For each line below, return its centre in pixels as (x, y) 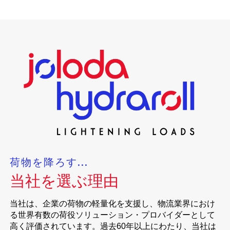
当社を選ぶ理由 (64, 181)
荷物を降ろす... (49, 162)
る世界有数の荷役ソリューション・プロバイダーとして (113, 215)
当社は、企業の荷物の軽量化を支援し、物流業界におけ (113, 204)
